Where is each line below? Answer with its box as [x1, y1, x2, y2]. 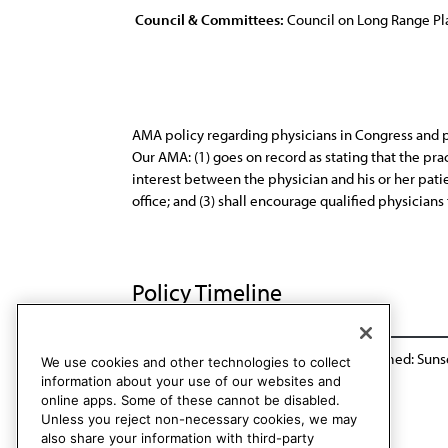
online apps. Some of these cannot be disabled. [41, 392, 340, 409]
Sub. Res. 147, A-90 [132, 349, 250, 368]
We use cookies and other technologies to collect [41, 354, 351, 371]
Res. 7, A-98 [260, 349, 332, 368]
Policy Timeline [132, 277, 287, 307]
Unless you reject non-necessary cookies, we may [41, 411, 357, 428]
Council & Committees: [135, 10, 284, 29]
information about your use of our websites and [41, 373, 341, 390]
